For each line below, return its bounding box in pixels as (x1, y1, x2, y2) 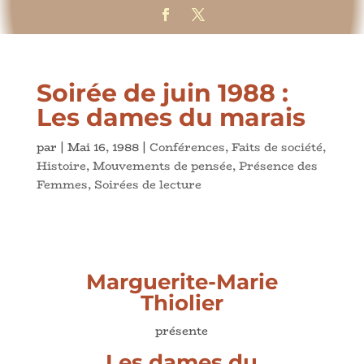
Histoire (36, 156, 86, 175)
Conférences (149, 137, 225, 156)
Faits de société (231, 137, 323, 156)
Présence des (238, 156, 318, 175)
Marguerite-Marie (85, 268, 278, 295)
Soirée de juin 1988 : (36, 77, 288, 108)
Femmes (36, 175, 88, 193)
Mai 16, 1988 (67, 137, 139, 156)
